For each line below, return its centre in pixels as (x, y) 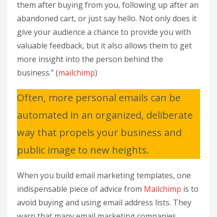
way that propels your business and (99, 132)
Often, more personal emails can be (99, 97)
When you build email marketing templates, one (104, 175)
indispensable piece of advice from (80, 189)
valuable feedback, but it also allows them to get (104, 45)
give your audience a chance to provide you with (104, 32)
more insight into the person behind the (90, 59)
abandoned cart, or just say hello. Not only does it (107, 18)
